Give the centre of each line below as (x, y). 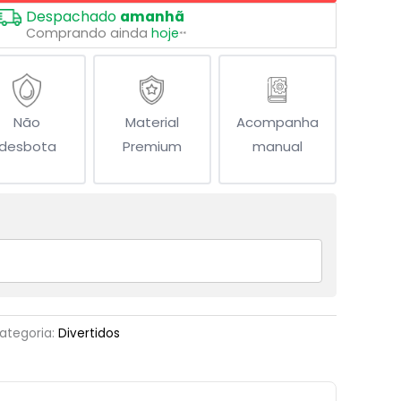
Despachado (73, 16)
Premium (152, 147)
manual (277, 147)
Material (152, 123)
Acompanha (277, 123)
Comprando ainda (89, 33)
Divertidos (89, 334)
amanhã (152, 16)
